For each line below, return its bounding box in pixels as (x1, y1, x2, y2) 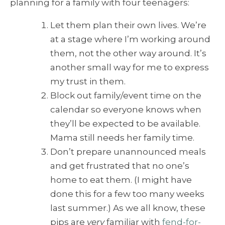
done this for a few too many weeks (50, 189, 204, 199)
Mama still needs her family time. (50, 133, 194, 143)
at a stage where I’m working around (50, 34, 210, 45)
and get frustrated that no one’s (50, 161, 189, 171)
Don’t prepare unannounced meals (50, 147, 206, 157)
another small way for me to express (50, 62, 209, 73)
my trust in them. (50, 76, 126, 87)
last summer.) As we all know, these (50, 203, 205, 213)
